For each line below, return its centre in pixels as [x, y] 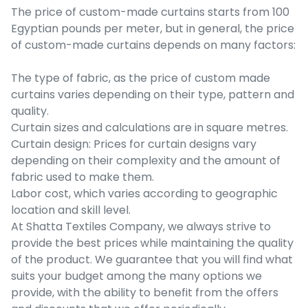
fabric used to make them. [82, 177]
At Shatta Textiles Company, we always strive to [141, 226]
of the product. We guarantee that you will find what [152, 259]
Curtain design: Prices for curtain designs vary [134, 144]
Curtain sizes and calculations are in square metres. [150, 127]
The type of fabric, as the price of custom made [141, 78]
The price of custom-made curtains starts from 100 [150, 12]
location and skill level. [71, 210]
